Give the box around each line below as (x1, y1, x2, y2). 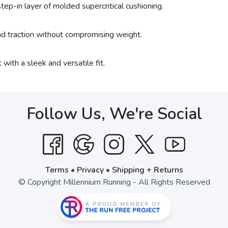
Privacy (76, 164, 104, 176)
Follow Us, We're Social (26, 103, 202, 125)
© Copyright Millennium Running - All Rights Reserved (18, 177, 210, 188)
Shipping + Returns (111, 164, 183, 176)
